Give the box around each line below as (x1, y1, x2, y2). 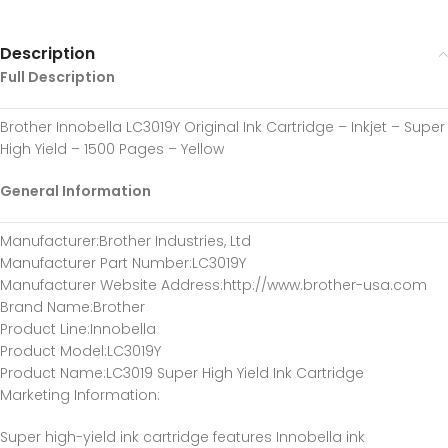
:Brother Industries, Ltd (96, 231, 251, 251)
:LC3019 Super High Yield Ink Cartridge (103, 363, 364, 383)
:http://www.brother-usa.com (220, 275, 427, 295)
